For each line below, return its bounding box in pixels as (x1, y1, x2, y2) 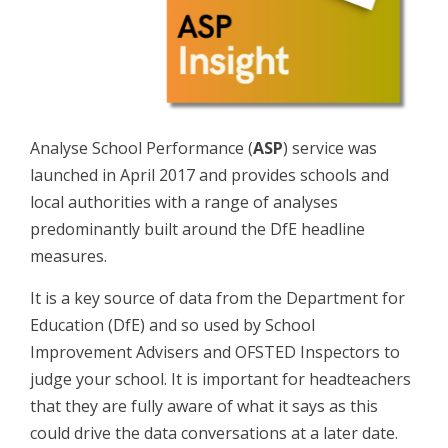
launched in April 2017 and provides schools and (30, 164, 389, 186)
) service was (283, 137, 377, 159)
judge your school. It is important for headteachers (30, 368, 411, 390)
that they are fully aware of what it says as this (30, 395, 378, 417)
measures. (30, 245, 107, 267)
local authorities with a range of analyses (30, 191, 338, 213)
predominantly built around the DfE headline (30, 218, 365, 240)
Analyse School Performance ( (30, 137, 253, 159)
